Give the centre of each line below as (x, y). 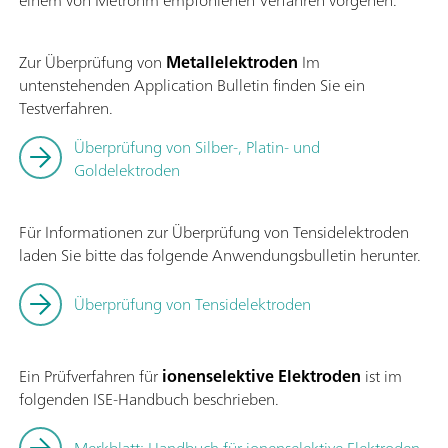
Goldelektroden (127, 170)
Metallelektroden (232, 62)
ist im (381, 376)
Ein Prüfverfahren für (90, 376)
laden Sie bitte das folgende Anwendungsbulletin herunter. (220, 255)
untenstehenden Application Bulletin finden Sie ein (192, 85)
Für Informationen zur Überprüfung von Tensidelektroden (214, 232)
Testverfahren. (66, 108)
